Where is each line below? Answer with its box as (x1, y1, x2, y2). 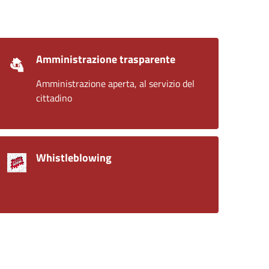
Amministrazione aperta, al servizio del (36, 76, 195, 91)
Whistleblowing (36, 149, 112, 166)
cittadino (36, 90, 72, 105)
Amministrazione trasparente (36, 50, 175, 67)
